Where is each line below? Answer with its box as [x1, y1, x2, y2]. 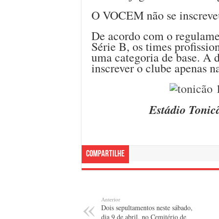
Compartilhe [86, 149, 125, 159]
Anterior [101, 195, 120, 203]
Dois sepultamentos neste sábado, [101, 202, 193, 212]
